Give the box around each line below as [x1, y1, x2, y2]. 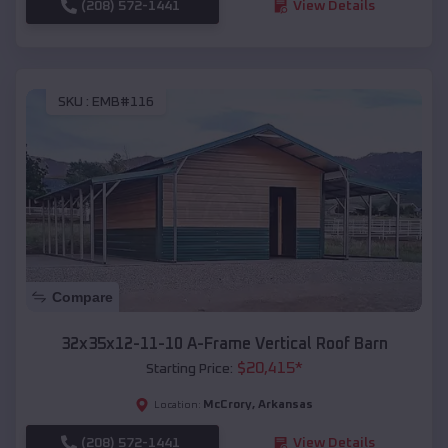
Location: [154, 400, 201, 411]
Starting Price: [145, 362, 233, 377]
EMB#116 [92, 95, 154, 110]
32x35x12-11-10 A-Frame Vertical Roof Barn [60, 336, 388, 353]
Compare [52, 289, 113, 306]
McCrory [203, 399, 252, 412]
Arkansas [258, 399, 313, 412]
